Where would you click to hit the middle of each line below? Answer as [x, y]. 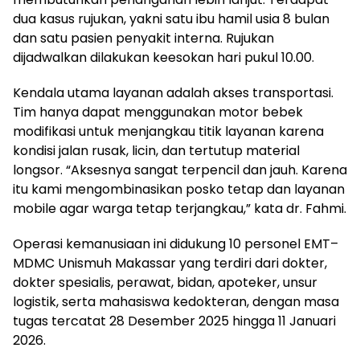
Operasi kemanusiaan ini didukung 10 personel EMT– [176, 244]
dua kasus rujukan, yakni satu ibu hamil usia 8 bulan [171, 19]
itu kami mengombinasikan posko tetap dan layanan [179, 190]
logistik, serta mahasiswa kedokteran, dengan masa [176, 302]
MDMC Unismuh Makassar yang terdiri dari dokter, [170, 264]
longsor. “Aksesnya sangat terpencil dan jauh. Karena [180, 170]
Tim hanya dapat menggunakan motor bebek [158, 112]
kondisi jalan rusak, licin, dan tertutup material [156, 151]
